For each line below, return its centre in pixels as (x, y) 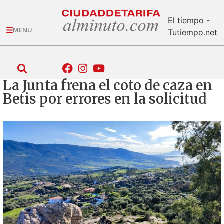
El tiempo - (189, 20)
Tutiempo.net (192, 32)
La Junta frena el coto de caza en (108, 85)
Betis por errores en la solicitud (105, 99)
